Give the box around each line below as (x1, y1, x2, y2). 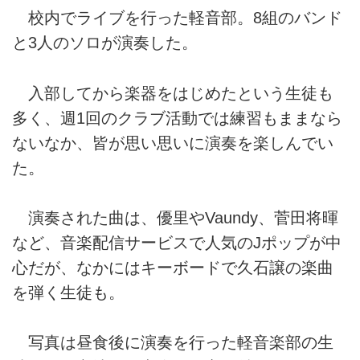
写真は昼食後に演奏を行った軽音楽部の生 (12, 333, 333, 352)
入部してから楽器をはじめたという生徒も (12, 84, 333, 102)
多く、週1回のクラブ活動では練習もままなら (12, 108, 342, 127)
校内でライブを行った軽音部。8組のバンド (12, 9, 342, 27)
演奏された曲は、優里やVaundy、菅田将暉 (12, 208, 338, 227)
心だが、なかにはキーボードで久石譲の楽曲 (12, 258, 333, 276)
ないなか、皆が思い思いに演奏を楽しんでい (12, 133, 333, 152)
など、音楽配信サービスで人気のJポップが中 (12, 233, 342, 252)
